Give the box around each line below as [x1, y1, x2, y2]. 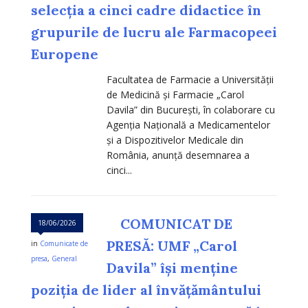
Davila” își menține [107, 259, 238, 277]
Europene [31, 45, 98, 63]
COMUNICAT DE [120, 215, 232, 233]
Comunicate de [40, 239, 88, 249]
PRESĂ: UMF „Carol [107, 237, 237, 255]
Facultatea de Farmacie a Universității [107, 73, 274, 87]
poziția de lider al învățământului [31, 281, 261, 299]
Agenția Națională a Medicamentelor [107, 118, 270, 132]
